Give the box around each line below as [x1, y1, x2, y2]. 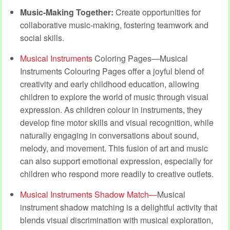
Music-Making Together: [20, 6, 113, 18]
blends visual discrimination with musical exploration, [20, 214, 213, 226]
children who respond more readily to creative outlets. [20, 167, 214, 180]
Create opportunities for [113, 6, 201, 18]
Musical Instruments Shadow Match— [20, 188, 157, 200]
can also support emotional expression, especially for [20, 155, 213, 167]
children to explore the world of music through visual [20, 90, 208, 103]
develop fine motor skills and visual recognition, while [20, 116, 214, 128]
